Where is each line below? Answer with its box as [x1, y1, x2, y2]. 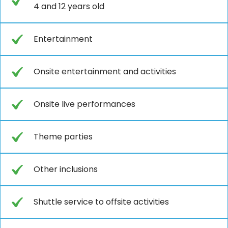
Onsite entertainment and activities [34, 65, 176, 77]
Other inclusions [34, 163, 98, 175]
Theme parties [34, 130, 93, 142]
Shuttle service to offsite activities [34, 195, 169, 208]
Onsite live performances [34, 98, 135, 110]
